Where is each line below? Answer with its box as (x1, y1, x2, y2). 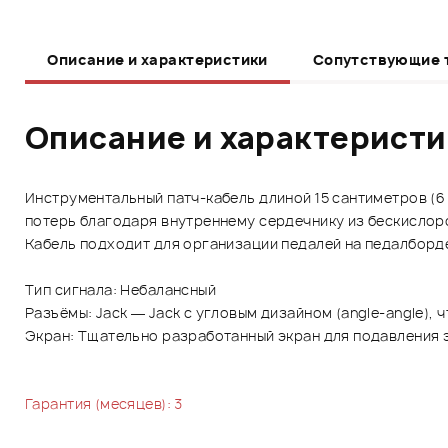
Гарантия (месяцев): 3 (25, 393, 183, 413)
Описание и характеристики (47, 49, 268, 69)
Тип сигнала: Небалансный (25, 279, 217, 299)
